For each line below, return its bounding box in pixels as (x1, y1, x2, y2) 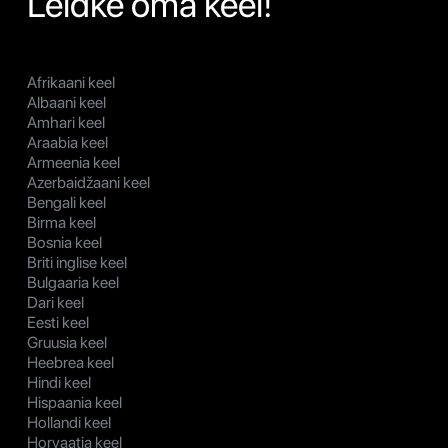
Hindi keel (27, 373, 91, 393)
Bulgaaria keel (27, 273, 119, 293)
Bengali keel (27, 193, 106, 213)
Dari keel (27, 293, 84, 313)
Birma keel (27, 213, 96, 233)
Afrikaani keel (27, 73, 115, 93)
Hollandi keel (27, 413, 111, 433)
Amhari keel (27, 113, 105, 133)
